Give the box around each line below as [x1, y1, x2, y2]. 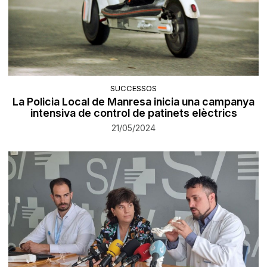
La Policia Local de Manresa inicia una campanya [13, 95, 254, 108]
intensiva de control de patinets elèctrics [30, 107, 237, 120]
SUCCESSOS [110, 83, 157, 94]
